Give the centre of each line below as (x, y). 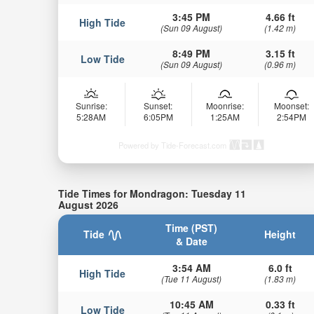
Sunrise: (91, 105)
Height (280, 234)
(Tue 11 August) (192, 279)
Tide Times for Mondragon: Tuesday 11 (152, 193)
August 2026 (88, 204)
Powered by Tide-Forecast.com (172, 145)
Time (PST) (192, 228)
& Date (191, 241)
